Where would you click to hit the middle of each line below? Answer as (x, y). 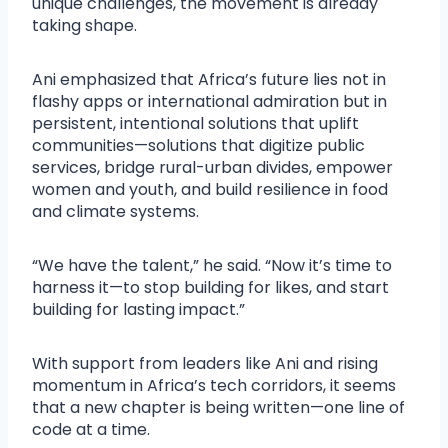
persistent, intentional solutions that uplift (195, 123)
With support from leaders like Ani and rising (205, 363)
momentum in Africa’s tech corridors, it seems (214, 385)
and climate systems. (115, 211)
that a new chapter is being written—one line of (218, 407)
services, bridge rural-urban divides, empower (212, 167)
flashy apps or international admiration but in (209, 101)
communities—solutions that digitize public (198, 145)
